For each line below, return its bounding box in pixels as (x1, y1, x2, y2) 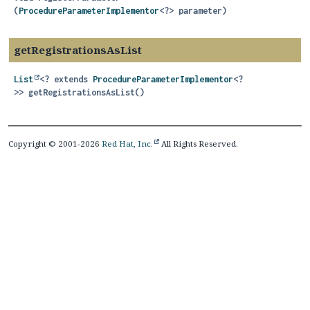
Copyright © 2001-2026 (8, 138, 102, 149)
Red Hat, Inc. (102, 138, 153, 149)
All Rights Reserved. (159, 138, 238, 149)
